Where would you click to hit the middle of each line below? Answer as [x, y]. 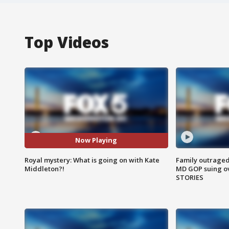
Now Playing [96, 140]
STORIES [189, 177]
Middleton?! [44, 168]
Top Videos [67, 42]
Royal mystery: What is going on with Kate [92, 160]
